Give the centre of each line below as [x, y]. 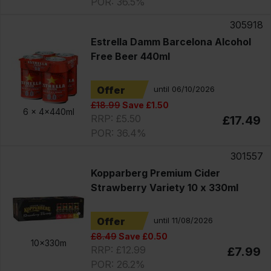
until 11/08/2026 [183, 220]
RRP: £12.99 [118, 250]
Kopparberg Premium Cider [155, 173]
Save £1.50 [144, 105]
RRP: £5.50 [116, 118]
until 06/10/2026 [184, 89]
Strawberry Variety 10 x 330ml [164, 187]
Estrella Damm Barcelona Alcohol [171, 41]
